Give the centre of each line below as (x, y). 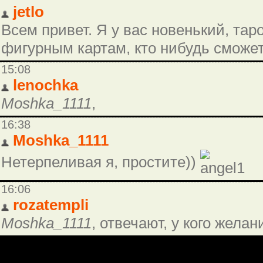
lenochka (45, 85)
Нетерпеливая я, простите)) (101, 162)
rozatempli (51, 205)
